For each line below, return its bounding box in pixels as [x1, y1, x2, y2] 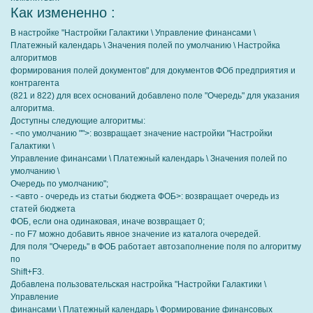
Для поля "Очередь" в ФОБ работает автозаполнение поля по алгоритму [10, 242, 301, 252]
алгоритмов [10, 53, 57, 63]
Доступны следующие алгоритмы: [10, 116, 145, 126]
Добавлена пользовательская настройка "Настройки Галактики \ [10, 279, 266, 289]
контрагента [10, 78, 59, 88]
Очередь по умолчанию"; [10, 179, 108, 189]
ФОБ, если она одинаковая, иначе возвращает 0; [10, 217, 205, 226]
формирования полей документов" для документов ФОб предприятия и [10, 66, 296, 75]
